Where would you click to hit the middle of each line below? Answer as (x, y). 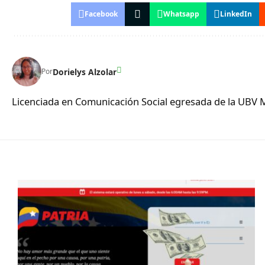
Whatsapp (182, 14)
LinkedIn (236, 14)
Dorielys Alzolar (85, 72)
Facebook (101, 14)
